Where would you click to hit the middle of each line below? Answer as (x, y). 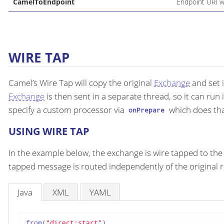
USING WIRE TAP (49, 131)
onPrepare (147, 110)
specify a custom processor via (67, 109)
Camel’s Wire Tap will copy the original (81, 82)
